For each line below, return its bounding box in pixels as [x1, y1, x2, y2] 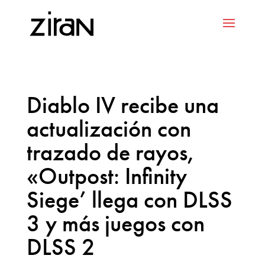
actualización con [26, 114, 191, 144]
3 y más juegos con [26, 208, 205, 238]
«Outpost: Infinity [26, 161, 187, 191]
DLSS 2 [26, 232, 95, 262]
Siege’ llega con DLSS [26, 185, 232, 215]
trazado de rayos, [26, 137, 195, 167]
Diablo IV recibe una [26, 90, 219, 120]
